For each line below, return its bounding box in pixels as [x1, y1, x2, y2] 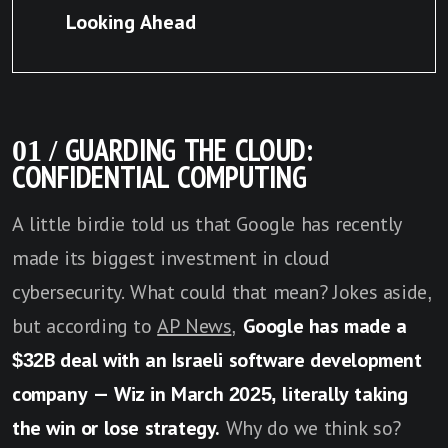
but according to [12, 315, 158, 338]
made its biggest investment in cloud [12, 247, 330, 270]
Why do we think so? [225, 417, 402, 440]
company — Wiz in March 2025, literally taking [12, 383, 408, 406]
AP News [157, 315, 232, 338]
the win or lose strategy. [12, 417, 226, 440]
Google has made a [242, 315, 407, 338]
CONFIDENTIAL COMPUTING [12, 161, 307, 195]
